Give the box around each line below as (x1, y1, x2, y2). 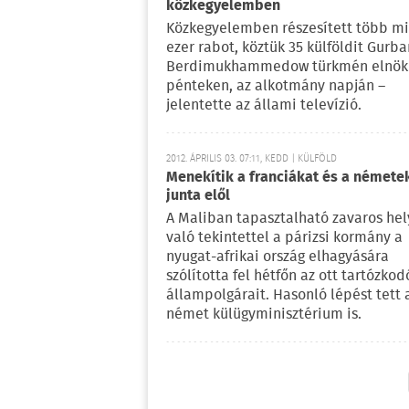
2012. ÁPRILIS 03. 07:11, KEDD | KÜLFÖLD (166, 151, 337, 167)
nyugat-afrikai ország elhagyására (166, 246, 389, 268)
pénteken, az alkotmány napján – (166, 75, 385, 98)
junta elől (166, 184, 230, 207)
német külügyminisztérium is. (166, 303, 362, 326)
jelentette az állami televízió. (166, 94, 362, 117)
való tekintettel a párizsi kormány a (166, 226, 403, 249)
